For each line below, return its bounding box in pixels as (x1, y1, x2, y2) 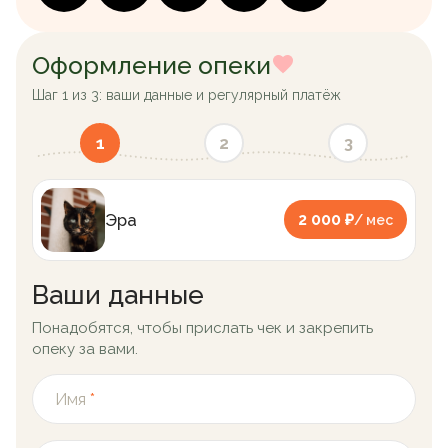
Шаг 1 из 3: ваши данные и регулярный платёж (32, 86, 341, 103)
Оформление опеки (32, 50, 271, 80)
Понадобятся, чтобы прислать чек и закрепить (32, 318, 373, 337)
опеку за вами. (32, 339, 138, 358)
